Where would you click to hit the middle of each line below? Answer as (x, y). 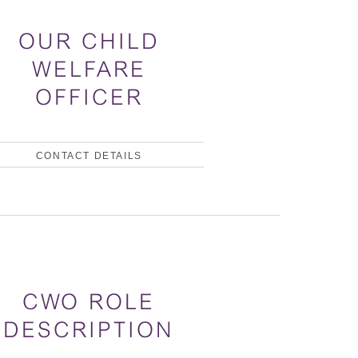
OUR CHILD (89, 41)
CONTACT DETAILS (89, 155)
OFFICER (89, 97)
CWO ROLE (89, 302)
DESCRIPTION (89, 330)
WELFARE (89, 69)
